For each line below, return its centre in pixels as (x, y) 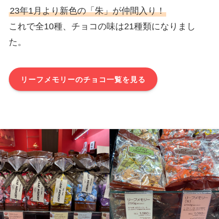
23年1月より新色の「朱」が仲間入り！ (87, 11)
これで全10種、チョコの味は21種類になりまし (102, 27)
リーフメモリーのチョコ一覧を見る (83, 79)
